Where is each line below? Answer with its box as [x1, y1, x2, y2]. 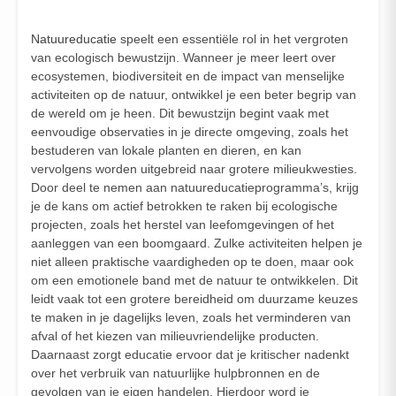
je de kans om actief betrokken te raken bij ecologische [31, 198, 338, 213]
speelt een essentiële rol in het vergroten [117, 31, 348, 46]
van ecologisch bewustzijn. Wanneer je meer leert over [31, 49, 336, 65]
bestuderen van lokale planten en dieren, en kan [31, 142, 301, 157]
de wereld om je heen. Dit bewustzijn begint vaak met [31, 105, 329, 120]
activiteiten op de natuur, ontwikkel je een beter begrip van [31, 87, 356, 102]
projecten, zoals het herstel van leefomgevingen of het [31, 217, 334, 232]
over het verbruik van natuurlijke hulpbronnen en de [31, 365, 320, 380]
